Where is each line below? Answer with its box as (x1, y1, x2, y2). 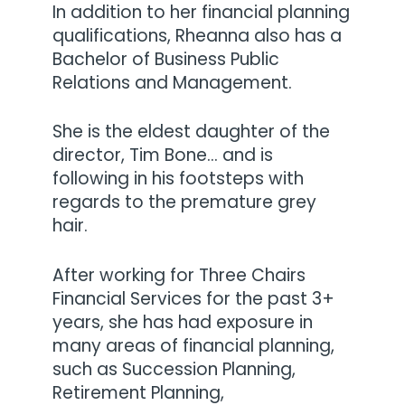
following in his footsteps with (52, 166, 305, 192)
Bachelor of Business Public (52, 46, 280, 71)
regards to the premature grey (52, 190, 317, 215)
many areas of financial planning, (52, 333, 335, 358)
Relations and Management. (52, 70, 293, 95)
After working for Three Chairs (52, 262, 306, 287)
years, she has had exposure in (52, 309, 314, 334)
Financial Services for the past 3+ (52, 286, 335, 311)
